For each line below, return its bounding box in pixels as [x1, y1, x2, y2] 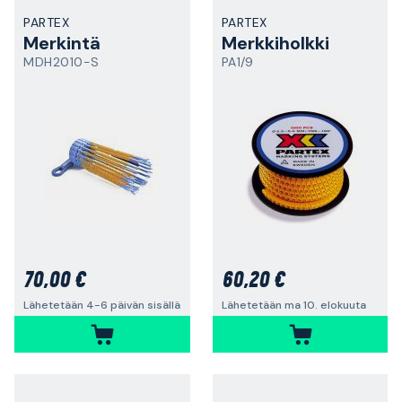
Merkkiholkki [221, 31, 329, 55]
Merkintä [23, 31, 100, 55]
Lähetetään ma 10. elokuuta [221, 298, 366, 312]
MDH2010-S [23, 54, 100, 70]
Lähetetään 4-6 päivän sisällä [23, 298, 180, 312]
